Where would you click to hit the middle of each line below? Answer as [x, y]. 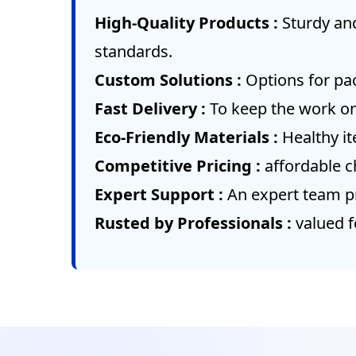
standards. [133, 51]
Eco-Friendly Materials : [188, 137]
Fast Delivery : [152, 108]
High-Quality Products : [188, 22]
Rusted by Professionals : [195, 222]
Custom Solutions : [170, 79]
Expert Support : [161, 194]
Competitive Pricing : [180, 165]
